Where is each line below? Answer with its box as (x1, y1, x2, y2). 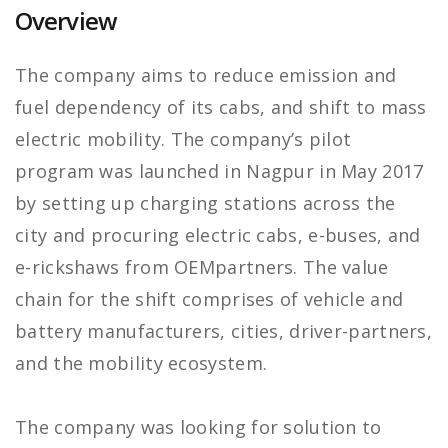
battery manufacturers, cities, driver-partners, (15, 319, 433, 344)
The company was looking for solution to (15, 415, 382, 440)
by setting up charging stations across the (15, 191, 396, 216)
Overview (15, 4, 117, 38)
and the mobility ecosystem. (15, 351, 268, 376)
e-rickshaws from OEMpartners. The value (15, 255, 389, 280)
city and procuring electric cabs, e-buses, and (15, 223, 421, 248)
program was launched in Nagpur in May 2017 (15, 159, 424, 184)
